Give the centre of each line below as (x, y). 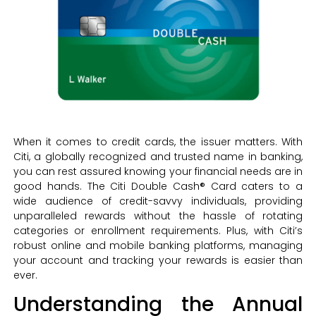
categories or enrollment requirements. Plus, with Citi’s (158, 230)
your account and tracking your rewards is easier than (158, 260)
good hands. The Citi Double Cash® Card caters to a (158, 186)
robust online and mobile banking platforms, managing (158, 245)
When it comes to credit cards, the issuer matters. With (158, 141)
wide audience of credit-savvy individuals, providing (158, 201)
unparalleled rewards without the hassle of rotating (158, 215)
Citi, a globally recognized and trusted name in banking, (158, 156)
